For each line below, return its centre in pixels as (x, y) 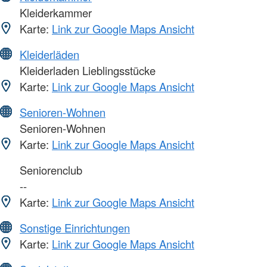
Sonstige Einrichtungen (75, 227)
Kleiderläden (49, 54)
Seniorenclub (49, 170)
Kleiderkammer (54, 12)
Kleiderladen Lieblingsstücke (86, 70)
